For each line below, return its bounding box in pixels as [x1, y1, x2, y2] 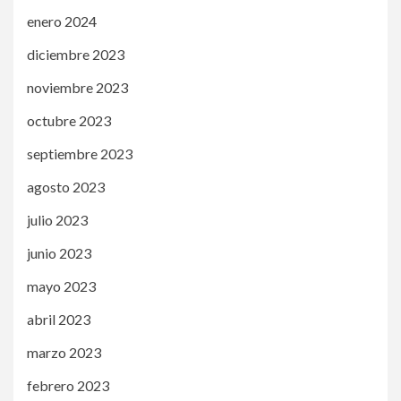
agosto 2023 [27, 177, 105, 195]
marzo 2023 [27, 343, 101, 361]
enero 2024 [27, 12, 97, 30]
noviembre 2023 [27, 78, 128, 96]
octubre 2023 [27, 111, 111, 129]
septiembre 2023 [27, 144, 132, 162]
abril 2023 [27, 310, 90, 328]
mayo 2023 [27, 277, 96, 294]
